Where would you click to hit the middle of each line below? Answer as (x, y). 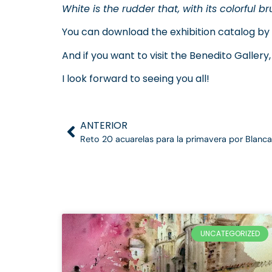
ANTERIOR (104, 125)
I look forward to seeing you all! (136, 78)
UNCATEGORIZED (230, 233)
